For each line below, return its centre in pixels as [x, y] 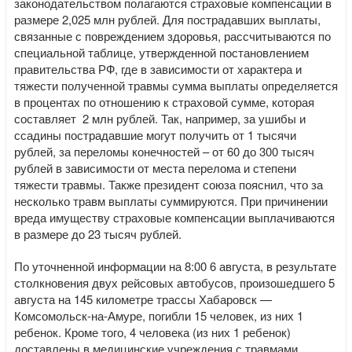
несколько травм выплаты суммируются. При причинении [171, 201]
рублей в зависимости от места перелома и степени [155, 168]
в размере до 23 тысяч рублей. [98, 234]
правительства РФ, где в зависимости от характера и [158, 69]
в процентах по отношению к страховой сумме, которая [164, 102]
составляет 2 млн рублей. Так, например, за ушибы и [160, 118]
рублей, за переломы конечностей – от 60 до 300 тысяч [164, 151]
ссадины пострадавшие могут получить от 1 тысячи [155, 135]
